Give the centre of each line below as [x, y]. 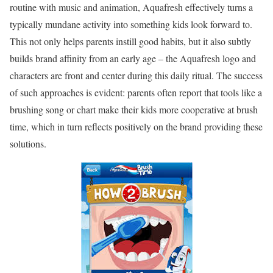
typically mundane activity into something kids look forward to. [131, 24]
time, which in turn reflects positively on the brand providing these [136, 126]
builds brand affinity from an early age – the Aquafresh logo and [133, 58]
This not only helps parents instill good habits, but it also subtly [130, 41]
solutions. [28, 143]
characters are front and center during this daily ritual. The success [136, 75]
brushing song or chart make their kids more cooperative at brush [134, 109]
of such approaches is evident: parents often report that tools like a [136, 92]
